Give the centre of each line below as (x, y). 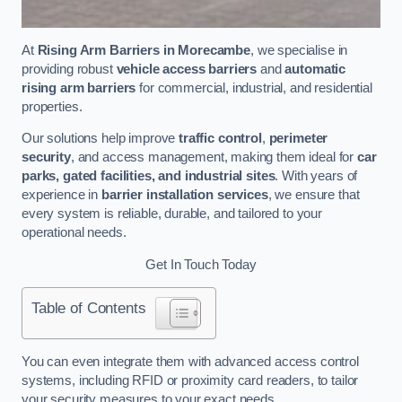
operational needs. (74, 233)
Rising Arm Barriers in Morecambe (144, 50)
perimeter (298, 139)
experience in (61, 195)
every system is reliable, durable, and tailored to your (172, 214)
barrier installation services (184, 195)
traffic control (220, 139)
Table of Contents (89, 308)
